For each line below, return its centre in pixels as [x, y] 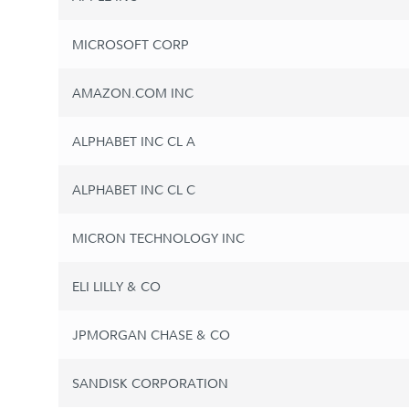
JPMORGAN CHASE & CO [151, 335]
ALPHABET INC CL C [134, 190]
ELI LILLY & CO [116, 287]
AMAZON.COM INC [133, 93]
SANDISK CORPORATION [150, 383]
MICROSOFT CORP [131, 45]
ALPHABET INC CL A [134, 142]
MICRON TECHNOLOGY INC [158, 238]
